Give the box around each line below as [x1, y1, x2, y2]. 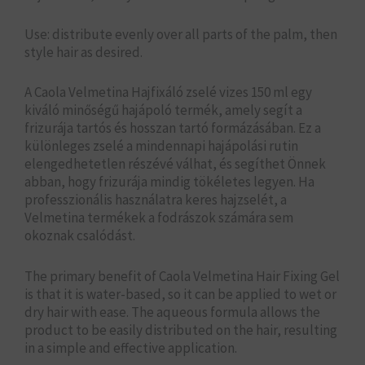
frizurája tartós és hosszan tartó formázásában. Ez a [24, 119, 321, 138]
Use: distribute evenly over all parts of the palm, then [24, 25, 337, 44]
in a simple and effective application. [24, 338, 237, 357]
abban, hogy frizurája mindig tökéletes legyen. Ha [24, 173, 314, 191]
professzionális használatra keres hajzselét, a [24, 191, 287, 209]
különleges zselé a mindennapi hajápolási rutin [24, 137, 298, 156]
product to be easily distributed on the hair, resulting [24, 320, 337, 339]
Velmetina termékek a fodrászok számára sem [24, 209, 293, 227]
